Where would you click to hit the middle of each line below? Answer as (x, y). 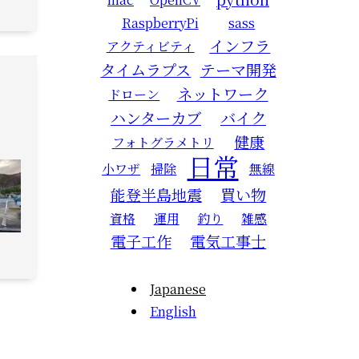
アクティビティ (150, 46)
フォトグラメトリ (163, 142)
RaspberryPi (160, 23)
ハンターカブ (156, 117)
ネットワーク (222, 93)
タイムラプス (146, 69)
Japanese (178, 289)
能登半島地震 (156, 194)
